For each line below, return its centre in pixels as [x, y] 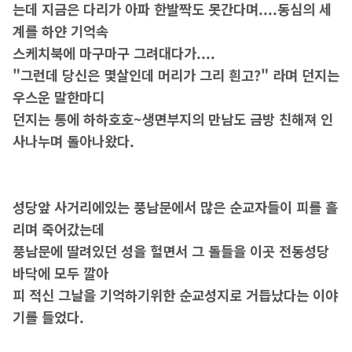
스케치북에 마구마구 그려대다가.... [114, 53]
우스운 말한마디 [58, 97]
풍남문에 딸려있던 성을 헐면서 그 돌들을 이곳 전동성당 [170, 251]
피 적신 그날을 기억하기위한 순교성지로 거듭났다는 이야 [175, 295]
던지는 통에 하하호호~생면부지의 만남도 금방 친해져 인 [172, 119]
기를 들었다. [48, 317]
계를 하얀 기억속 [60, 31]
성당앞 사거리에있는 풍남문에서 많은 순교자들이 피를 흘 [175, 207]
